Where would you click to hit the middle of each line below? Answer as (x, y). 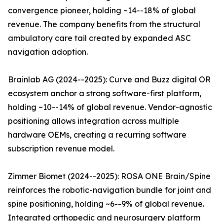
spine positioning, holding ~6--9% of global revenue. (106, 204)
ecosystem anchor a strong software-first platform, (105, 93)
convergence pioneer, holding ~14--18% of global (102, 11)
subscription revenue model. (61, 149)
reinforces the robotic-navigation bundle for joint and (110, 190)
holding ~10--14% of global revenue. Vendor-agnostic (110, 107)
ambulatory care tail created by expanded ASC (99, 38)
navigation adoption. (48, 52)
